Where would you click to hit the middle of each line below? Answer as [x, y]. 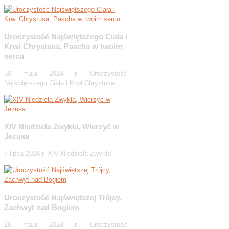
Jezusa [17, 136]
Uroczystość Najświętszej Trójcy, [63, 197]
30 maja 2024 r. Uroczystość [66, 74]
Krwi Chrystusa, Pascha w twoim [63, 46]
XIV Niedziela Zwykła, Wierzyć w [62, 127]
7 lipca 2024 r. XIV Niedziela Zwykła [58, 154]
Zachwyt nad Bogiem [42, 207]
